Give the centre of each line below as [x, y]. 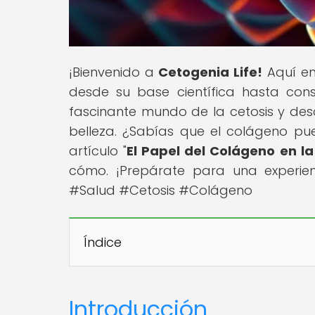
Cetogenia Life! [211, 72]
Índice [103, 242]
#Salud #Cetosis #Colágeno [161, 190]
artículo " [98, 150]
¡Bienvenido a [114, 72]
